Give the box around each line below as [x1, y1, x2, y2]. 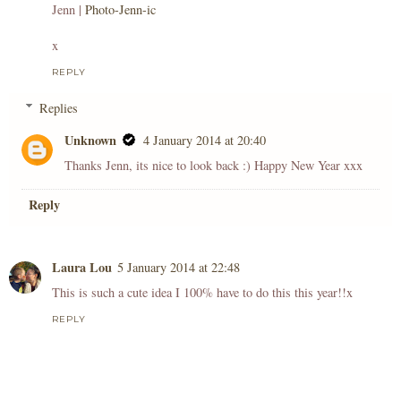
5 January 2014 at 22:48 [117, 258, 240, 276]
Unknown [64, 130, 117, 149]
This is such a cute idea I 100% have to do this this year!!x [52, 283, 353, 301]
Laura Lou [52, 257, 112, 277]
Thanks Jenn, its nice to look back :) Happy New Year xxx [64, 156, 363, 174]
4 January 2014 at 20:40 [143, 131, 267, 149]
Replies [39, 98, 79, 116]
